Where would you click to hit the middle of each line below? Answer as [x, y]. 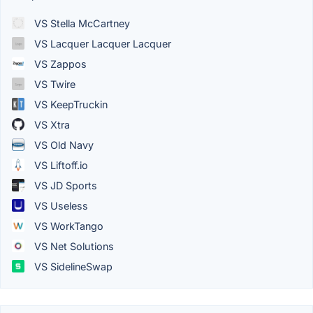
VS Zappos [59, 64]
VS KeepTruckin [70, 104]
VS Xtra [51, 124]
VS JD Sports [64, 185]
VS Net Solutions [73, 246]
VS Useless [60, 205]
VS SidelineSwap [72, 266]
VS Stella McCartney [81, 23]
